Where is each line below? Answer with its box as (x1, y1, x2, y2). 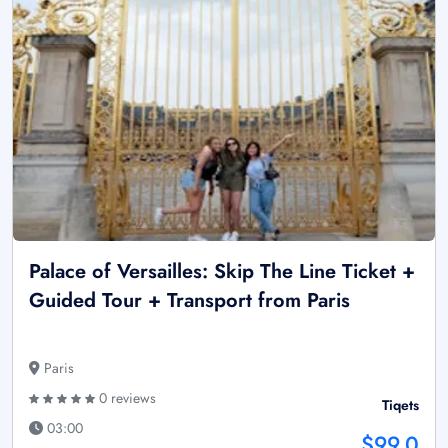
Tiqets (382, 394, 419, 415)
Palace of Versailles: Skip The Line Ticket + (29, 256, 415, 286)
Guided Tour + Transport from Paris (29, 285, 350, 315)
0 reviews (95, 387, 156, 408)
